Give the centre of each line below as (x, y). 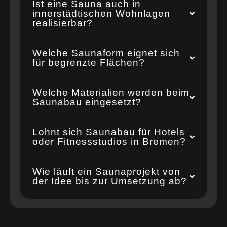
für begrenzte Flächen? (89, 63)
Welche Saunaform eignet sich (106, 53)
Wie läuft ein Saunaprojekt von (107, 172)
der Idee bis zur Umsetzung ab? (110, 181)
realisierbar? (63, 23)
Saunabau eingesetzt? (87, 102)
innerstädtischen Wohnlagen (102, 14)
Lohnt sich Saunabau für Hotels (109, 132)
